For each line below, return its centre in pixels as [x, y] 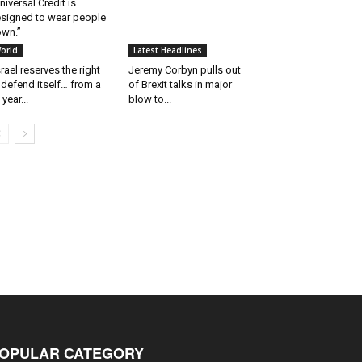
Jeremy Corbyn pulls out [184, 69]
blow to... [149, 99]
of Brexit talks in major [180, 84]
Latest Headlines [167, 50]
